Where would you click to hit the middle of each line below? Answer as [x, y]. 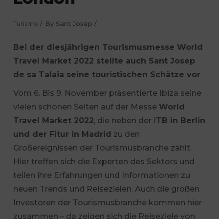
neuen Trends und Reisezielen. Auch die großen [106, 189]
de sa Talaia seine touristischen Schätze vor [107, 75]
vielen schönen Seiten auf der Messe [86, 107]
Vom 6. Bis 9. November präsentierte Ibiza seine [107, 93]
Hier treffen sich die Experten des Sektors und [104, 162]
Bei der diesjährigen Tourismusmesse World [108, 47]
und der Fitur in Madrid [62, 134]
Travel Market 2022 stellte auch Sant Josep [104, 61]
